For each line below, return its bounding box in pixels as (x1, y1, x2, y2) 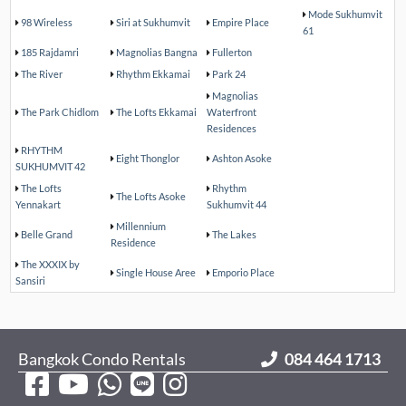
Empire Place (212, 16, 270, 29)
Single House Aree (116, 266, 197, 279)
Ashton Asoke (212, 152, 273, 165)
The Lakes (212, 228, 257, 241)
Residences (207, 122, 257, 135)
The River (21, 68, 63, 81)
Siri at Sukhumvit (116, 16, 191, 29)
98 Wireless (21, 16, 73, 29)
